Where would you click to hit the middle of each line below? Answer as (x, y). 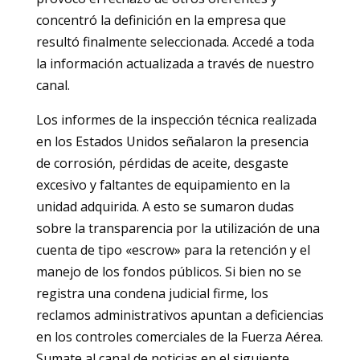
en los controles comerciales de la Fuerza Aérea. (179, 336)
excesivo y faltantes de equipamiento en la (163, 184)
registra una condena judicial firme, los (152, 293)
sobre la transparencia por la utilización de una (178, 228)
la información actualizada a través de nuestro (175, 63)
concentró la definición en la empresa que (161, 20)
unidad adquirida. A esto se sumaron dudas (165, 206)
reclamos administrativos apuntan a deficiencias (180, 315)
